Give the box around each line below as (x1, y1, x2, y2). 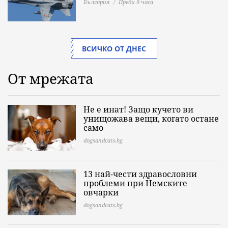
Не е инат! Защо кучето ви (83, 103, 193, 115)
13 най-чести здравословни (83, 168, 197, 180)
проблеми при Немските (83, 177, 187, 189)
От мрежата (8, 68, 94, 88)
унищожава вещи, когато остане (83, 112, 219, 124)
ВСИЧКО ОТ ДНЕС (82, 43, 146, 53)
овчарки (83, 186, 119, 198)
